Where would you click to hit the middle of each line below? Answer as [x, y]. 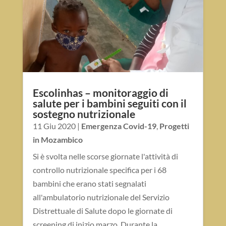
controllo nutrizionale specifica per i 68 [99, 170]
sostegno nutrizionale [84, 114]
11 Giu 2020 [54, 126]
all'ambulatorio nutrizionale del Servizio [101, 197]
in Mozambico [58, 140]
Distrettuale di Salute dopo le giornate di [102, 211]
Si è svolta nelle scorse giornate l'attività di [105, 156]
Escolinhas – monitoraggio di [100, 93]
